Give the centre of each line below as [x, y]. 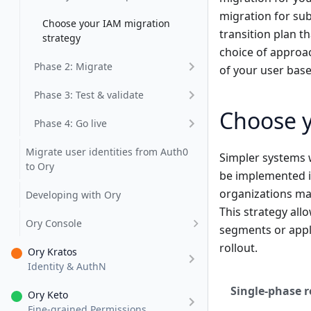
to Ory [40, 166]
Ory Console [54, 223]
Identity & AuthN [67, 266]
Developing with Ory [73, 195]
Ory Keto [48, 295]
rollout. [238, 248]
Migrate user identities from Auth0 [107, 152]
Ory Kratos [52, 252]
